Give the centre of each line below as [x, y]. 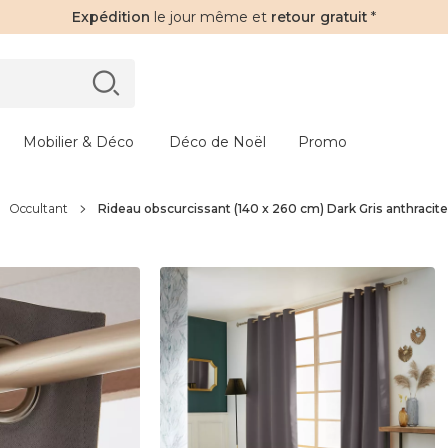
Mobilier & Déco [78, 142]
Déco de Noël [217, 142]
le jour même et [210, 17]
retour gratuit [319, 17]
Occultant [38, 208]
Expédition [111, 17]
